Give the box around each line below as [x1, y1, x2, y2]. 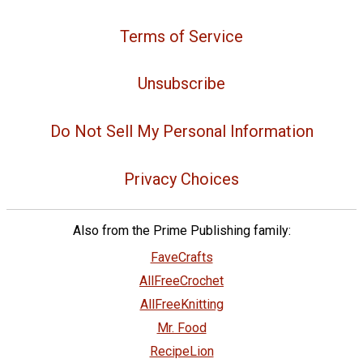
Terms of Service [120, 26, 243, 46]
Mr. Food [156, 319, 207, 335]
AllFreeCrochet [139, 272, 224, 288]
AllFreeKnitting [139, 296, 224, 312]
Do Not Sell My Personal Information [49, 122, 314, 142]
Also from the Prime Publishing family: [72, 222, 291, 238]
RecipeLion [149, 343, 214, 359]
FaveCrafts [150, 249, 213, 265]
